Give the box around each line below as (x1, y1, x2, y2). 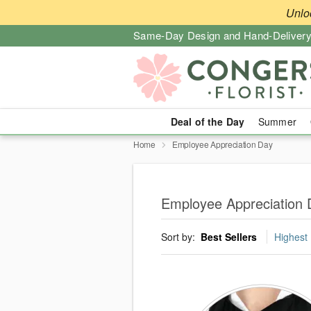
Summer (258, 115, 296, 128)
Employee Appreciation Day (171, 138, 273, 150)
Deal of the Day (170, 115, 244, 128)
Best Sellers (201, 230, 257, 244)
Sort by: (161, 230, 198, 244)
